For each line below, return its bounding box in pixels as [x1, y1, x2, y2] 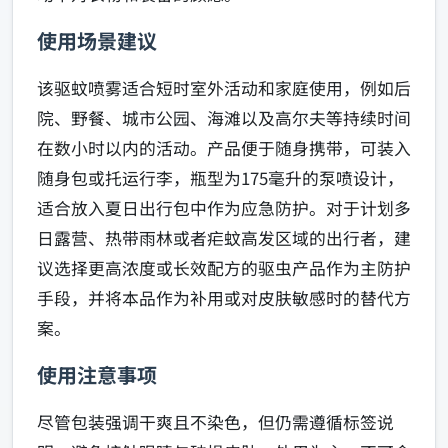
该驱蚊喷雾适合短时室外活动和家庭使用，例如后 [37, 76, 411, 101]
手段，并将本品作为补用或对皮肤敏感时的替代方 [37, 286, 411, 311]
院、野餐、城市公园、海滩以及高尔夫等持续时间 [37, 106, 411, 131]
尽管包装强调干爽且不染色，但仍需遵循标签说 [37, 410, 394, 435]
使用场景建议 [37, 26, 157, 56]
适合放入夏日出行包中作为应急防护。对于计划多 [37, 196, 411, 221]
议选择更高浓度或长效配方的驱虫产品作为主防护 [37, 256, 411, 281]
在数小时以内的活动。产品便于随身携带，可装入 [37, 136, 411, 161]
